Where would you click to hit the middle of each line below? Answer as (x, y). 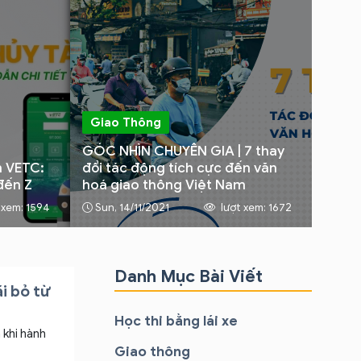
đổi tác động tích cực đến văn (180, 168)
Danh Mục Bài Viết (189, 276)
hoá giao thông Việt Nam (164, 185)
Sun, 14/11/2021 (132, 207)
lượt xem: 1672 (255, 207)
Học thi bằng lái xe (176, 321)
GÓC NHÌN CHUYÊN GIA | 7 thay (183, 151)
